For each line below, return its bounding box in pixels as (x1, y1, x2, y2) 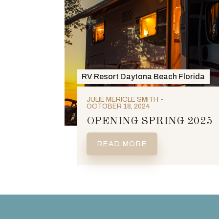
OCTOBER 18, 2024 (87, 103, 150, 110)
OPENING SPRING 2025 (87, 116, 213, 127)
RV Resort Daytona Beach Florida (82, 72, 205, 81)
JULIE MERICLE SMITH (87, 96, 158, 103)
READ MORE (97, 140, 147, 148)
